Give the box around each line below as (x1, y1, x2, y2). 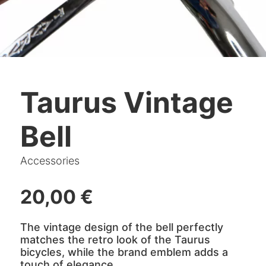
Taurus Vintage (20, 85, 233, 120)
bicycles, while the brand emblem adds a (20, 246, 228, 258)
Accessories (20, 154, 80, 167)
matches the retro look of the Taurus (20, 233, 210, 246)
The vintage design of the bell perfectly (20, 221, 223, 233)
